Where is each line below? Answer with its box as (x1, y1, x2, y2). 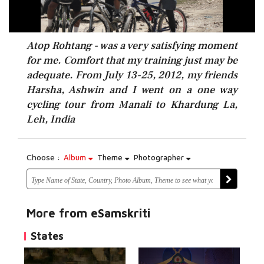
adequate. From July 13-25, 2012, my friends (27, 68, 237, 82)
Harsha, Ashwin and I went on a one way (27, 83, 237, 97)
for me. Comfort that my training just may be (27, 54, 237, 67)
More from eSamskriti (27, 206, 150, 220)
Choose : (27, 152, 60, 162)
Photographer (134, 153, 186, 162)
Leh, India (27, 113, 75, 126)
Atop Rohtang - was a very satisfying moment (27, 39, 237, 52)
